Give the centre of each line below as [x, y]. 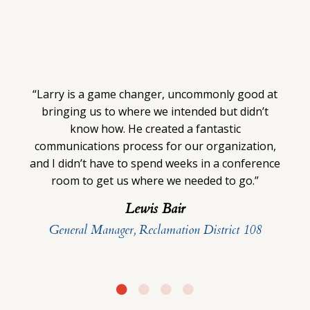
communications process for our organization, [155, 146]
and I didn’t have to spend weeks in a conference [155, 163]
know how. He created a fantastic [155, 128]
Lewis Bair [155, 208]
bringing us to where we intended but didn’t [155, 111]
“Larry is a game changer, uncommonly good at [155, 94]
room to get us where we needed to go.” [155, 180]
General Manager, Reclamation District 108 [155, 230]
